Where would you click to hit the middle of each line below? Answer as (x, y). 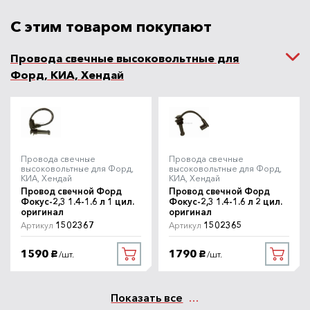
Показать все (147, 297)
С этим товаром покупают (111, 26)
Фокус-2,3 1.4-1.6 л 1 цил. (77, 201)
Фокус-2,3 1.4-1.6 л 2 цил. (226, 201)
